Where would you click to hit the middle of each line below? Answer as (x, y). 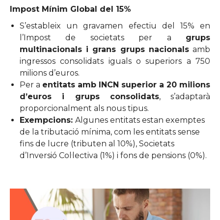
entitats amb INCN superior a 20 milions (126, 85)
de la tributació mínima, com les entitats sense (110, 132)
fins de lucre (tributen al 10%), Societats (97, 144)
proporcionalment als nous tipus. (84, 108)
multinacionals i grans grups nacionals (104, 49)
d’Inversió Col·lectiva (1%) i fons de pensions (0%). (113, 155)
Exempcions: (47, 120)
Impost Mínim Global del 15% (70, 9)
